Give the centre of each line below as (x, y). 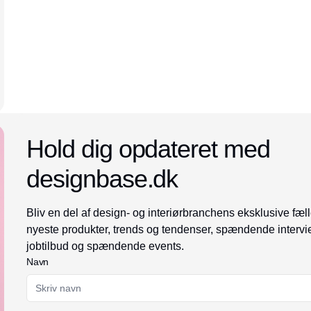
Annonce (155, 124)
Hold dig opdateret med (148, 149)
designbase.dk (102, 178)
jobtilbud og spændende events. (106, 246)
